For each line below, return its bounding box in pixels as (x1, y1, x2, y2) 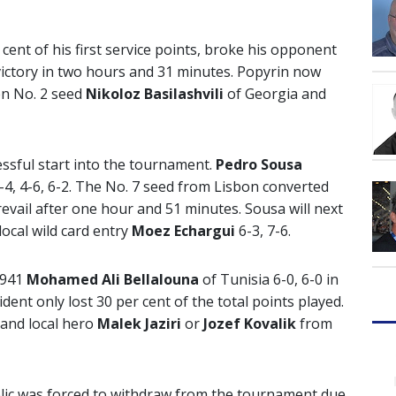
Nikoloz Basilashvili (86, 84, 224, 104)
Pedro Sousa (212, 155, 302, 175)
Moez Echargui (132, 221, 235, 241)
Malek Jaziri (97, 314, 181, 334)
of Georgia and (224, 84, 326, 104)
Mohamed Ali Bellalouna (27, 270, 199, 290)
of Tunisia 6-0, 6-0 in (199, 270, 339, 290)
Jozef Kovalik (203, 314, 296, 334)
